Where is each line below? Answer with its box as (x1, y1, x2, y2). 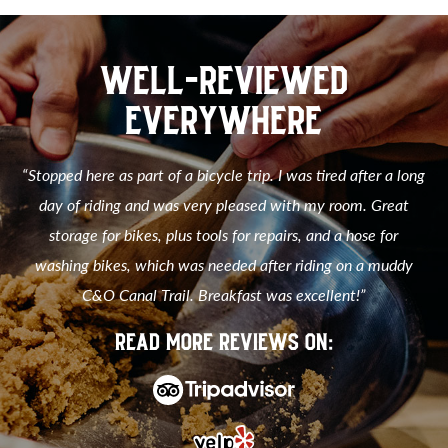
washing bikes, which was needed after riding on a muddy (34, 255, 413, 275)
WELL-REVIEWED (99, 57, 348, 103)
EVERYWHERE (125, 97, 323, 143)
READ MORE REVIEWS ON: (114, 328, 333, 356)
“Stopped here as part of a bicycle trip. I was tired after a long (22, 165, 426, 185)
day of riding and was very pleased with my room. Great (38, 195, 409, 215)
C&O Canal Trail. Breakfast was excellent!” (81, 285, 366, 305)
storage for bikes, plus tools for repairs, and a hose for (49, 225, 399, 245)
